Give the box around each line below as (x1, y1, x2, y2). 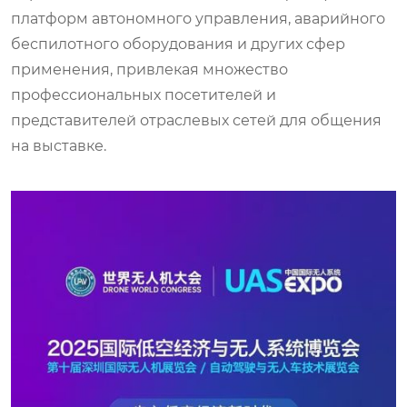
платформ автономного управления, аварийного (11, 10, 385, 27)
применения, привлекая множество (11, 61, 288, 78)
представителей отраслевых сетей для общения (11, 112, 382, 129)
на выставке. (11, 137, 106, 154)
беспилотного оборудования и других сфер (11, 35, 345, 53)
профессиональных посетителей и (11, 86, 276, 104)
